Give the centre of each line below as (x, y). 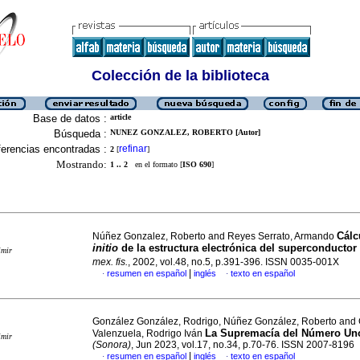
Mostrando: (82, 164)
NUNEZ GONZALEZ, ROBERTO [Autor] (185, 132)
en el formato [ (155, 164)
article (121, 117)
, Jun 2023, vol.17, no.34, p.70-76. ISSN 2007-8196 (243, 345)
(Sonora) (112, 345)
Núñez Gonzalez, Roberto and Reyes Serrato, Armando (215, 236)
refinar (133, 149)
